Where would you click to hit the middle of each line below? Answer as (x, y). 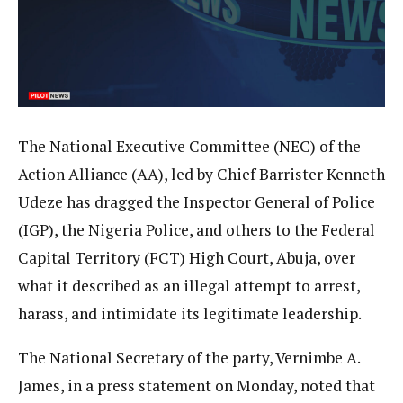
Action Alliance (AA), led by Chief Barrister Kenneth (201, 175)
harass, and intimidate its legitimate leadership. (190, 314)
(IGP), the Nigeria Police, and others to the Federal (197, 230)
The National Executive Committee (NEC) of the (189, 147)
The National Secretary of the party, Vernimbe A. (189, 357)
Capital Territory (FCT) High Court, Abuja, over (187, 258)
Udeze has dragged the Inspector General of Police (197, 202)
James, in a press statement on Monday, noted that (197, 385)
